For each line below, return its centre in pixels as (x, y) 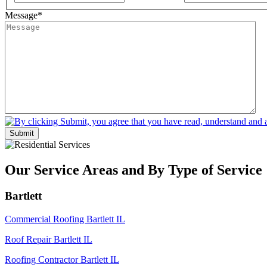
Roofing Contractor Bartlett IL (62, 260)
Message (21, 15)
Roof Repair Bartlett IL (49, 240)
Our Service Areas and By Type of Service (133, 170)
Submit (22, 133)
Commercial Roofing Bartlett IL (65, 219)
